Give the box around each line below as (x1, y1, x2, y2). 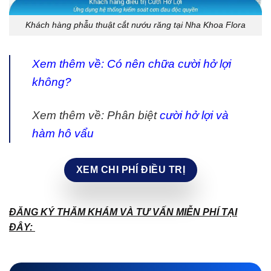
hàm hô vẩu (32, 127, 94, 140)
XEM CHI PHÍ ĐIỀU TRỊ (76, 164, 186, 175)
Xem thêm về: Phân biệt (32, 109, 160, 122)
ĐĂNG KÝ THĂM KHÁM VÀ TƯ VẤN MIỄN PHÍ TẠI (9, 206, 237, 217)
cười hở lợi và (160, 109, 229, 122)
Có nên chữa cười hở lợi (107, 57, 231, 71)
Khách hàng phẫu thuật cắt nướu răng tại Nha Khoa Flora (25, 20, 246, 30)
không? (32, 76, 71, 89)
